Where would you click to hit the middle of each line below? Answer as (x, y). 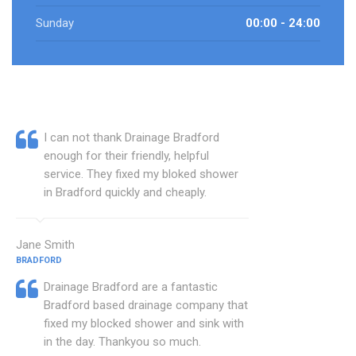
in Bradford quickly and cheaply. (125, 193)
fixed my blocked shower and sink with (144, 324)
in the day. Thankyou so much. (122, 342)
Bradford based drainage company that (146, 306)
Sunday (55, 23)
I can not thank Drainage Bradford (132, 138)
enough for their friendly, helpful (126, 156)
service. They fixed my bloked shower (141, 174)
